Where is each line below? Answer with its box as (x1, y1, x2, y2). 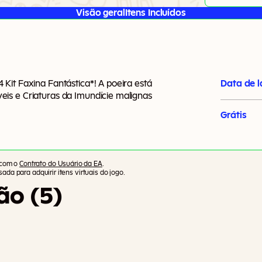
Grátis (220, 110, 247, 120)
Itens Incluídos (125, 8, 186, 18)
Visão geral (76, 8, 125, 18)
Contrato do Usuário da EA (19, 160, 102, 167)
